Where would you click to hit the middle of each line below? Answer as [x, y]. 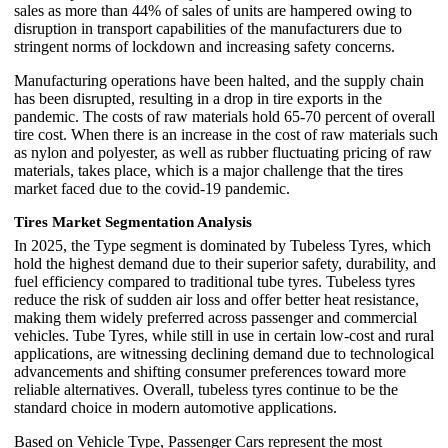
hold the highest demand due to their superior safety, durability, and [225, 264]
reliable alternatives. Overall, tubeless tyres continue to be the [206, 390]
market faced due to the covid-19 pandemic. [152, 189]
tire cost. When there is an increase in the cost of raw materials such [226, 135]
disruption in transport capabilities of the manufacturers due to [208, 29]
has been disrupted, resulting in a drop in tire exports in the [198, 99]
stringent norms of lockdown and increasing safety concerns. [204, 47]
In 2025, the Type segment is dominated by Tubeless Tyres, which [222, 246]
